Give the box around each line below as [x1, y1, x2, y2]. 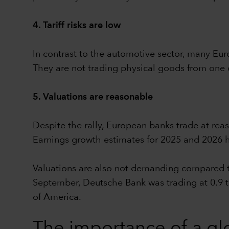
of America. [33, 192, 81, 202]
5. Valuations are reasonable [33, 92, 153, 102]
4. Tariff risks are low [33, 20, 121, 30]
